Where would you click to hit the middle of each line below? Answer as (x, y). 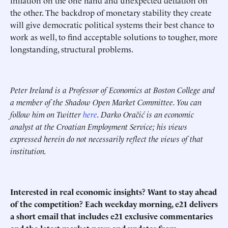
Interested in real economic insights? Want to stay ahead (113, 191)
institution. (28, 151)
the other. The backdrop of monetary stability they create (111, 12)
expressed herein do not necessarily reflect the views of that (107, 138)
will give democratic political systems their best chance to (112, 24)
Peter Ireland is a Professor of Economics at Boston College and (112, 90)
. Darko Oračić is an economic (146, 114)
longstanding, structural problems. (72, 49)
